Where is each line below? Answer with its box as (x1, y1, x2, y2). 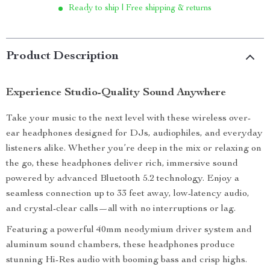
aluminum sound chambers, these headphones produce (6, 240, 235, 250)
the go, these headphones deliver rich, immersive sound (6, 159, 238, 169)
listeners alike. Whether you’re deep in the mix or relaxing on (6, 144, 262, 154)
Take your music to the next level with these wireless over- (6, 114, 251, 124)
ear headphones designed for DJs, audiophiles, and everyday (6, 129, 263, 139)
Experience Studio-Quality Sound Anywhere (6, 87, 226, 98)
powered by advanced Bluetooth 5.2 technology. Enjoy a (6, 174, 239, 184)
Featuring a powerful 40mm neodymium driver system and (6, 225, 252, 235)
